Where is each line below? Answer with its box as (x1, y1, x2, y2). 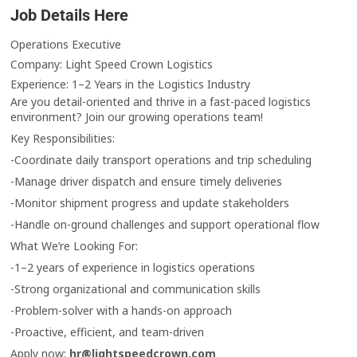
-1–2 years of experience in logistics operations (10, 260, 256, 276)
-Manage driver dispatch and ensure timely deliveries (10, 174, 283, 190)
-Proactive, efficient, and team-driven (10, 324, 205, 340)
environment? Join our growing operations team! (10, 109, 264, 125)
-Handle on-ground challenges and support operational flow (10, 217, 320, 233)
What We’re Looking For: (10, 238, 139, 254)
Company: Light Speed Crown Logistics (10, 57, 214, 73)
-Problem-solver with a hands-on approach (10, 303, 233, 319)
